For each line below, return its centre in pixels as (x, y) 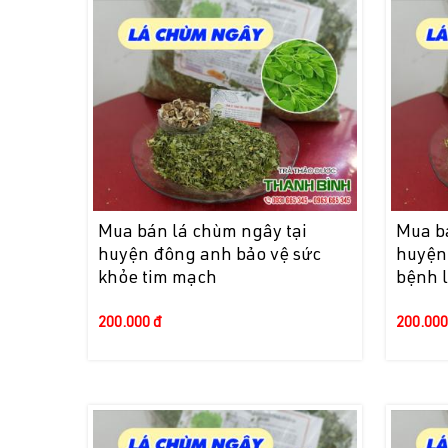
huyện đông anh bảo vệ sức (210, 256)
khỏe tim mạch (158, 279)
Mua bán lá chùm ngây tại (203, 233)
